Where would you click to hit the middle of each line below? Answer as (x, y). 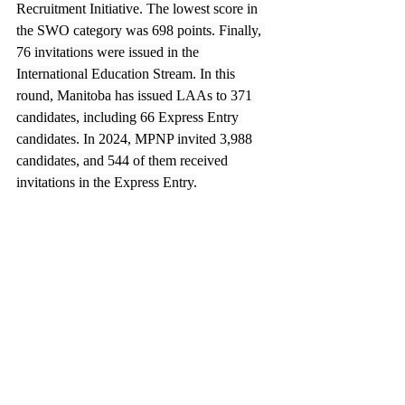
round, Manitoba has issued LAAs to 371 (136, 95)
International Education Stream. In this (127, 74)
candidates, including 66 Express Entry (129, 117)
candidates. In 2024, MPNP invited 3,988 (136, 139)
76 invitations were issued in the (109, 52)
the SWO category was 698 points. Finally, (141, 30)
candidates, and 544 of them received (124, 160)
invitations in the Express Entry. (107, 182)
